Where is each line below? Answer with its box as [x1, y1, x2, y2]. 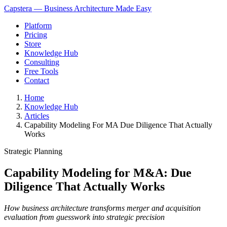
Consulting [24, 58, 59, 66]
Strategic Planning [4, 147, 62, 156]
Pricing [24, 30, 47, 39]
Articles [24, 111, 49, 120]
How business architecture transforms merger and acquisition [4, 203, 201, 212]
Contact [24, 76, 49, 85]
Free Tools [24, 67, 58, 75]
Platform [24, 21, 52, 30]
